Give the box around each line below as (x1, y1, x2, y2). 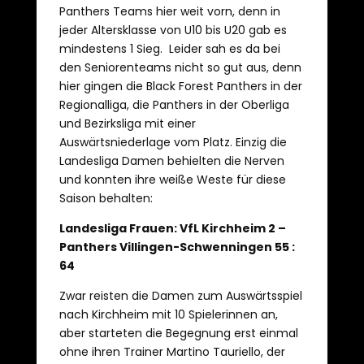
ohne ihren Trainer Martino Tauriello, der (58, 344, 285, 360)
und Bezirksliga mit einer (58, 115, 196, 132)
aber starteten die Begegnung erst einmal (58, 325, 298, 341)
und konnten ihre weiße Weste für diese (58, 171, 286, 188)
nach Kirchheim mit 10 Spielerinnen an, (58, 306, 278, 323)
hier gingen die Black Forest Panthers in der (58, 78, 302, 94)
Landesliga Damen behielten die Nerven (58, 153, 284, 169)
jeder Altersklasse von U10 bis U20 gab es (58, 22, 287, 38)
